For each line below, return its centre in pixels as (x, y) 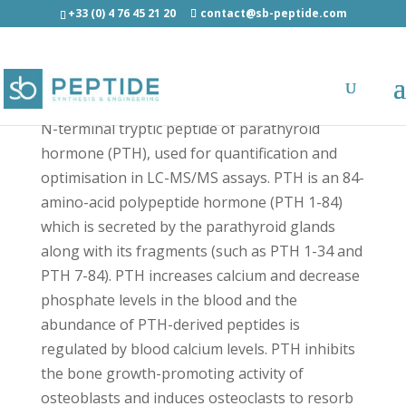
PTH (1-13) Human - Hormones (146, 73)
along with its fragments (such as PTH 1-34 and (201, 251)
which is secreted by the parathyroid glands (188, 227)
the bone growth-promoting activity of (172, 373)
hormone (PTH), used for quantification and (188, 153)
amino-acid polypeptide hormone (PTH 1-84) (191, 202)
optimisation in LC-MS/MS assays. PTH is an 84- (202, 178)
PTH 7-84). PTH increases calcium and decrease (200, 275)
